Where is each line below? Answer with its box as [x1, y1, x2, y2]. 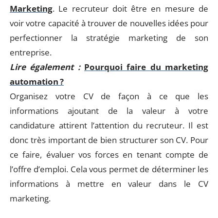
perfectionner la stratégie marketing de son [10, 32, 208, 43]
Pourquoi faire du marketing [84, 61, 209, 73]
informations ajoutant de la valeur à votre [10, 105, 208, 116]
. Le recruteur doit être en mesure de [53, 2, 208, 14]
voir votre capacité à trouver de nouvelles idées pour [10, 17, 208, 29]
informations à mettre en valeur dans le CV [10, 178, 208, 189]
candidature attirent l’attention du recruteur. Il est [10, 119, 208, 131]
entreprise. [10, 46, 52, 58]
